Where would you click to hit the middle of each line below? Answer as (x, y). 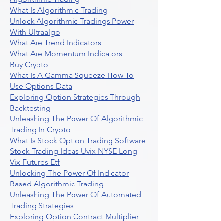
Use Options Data (41, 86)
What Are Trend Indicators (55, 43)
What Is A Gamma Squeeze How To (72, 75)
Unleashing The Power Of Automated (75, 195)
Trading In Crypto (40, 129)
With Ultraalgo (35, 32)
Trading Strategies (42, 205)
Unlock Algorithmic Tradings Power (72, 21)
